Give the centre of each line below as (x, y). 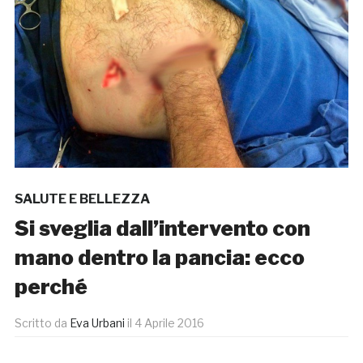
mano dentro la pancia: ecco (159, 258)
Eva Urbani (97, 323)
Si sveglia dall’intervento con (162, 228)
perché (51, 287)
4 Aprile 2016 (169, 323)
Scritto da (42, 323)
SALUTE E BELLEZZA (82, 199)
